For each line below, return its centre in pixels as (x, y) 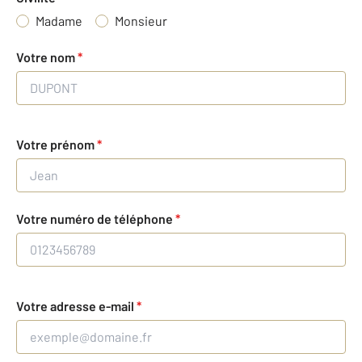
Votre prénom (57, 145)
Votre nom (47, 57)
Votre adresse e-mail (76, 306)
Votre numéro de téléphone (96, 219)
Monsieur (141, 21)
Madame (59, 21)
